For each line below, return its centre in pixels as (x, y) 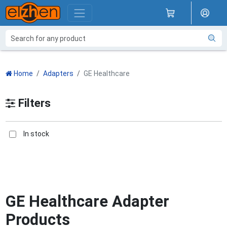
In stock (36, 134)
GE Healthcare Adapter (87, 201)
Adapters (58, 73)
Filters (33, 103)
